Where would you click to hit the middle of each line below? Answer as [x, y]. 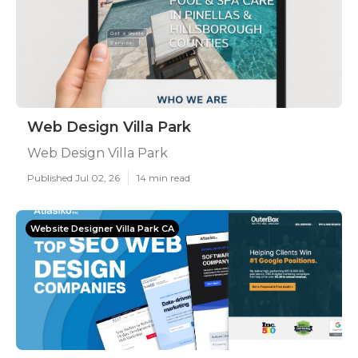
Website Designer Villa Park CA [102, 229]
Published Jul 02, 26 [74, 178]
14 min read [163, 178]
